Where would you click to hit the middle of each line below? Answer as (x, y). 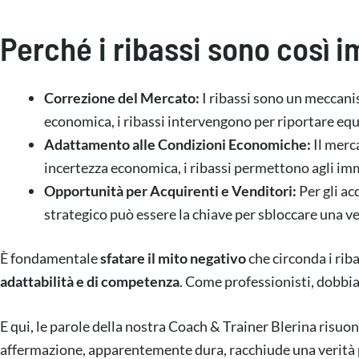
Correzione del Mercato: (122, 98)
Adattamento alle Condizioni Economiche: (178, 145)
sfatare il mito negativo (173, 258)
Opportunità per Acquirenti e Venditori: (171, 191)
